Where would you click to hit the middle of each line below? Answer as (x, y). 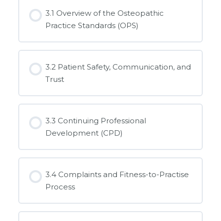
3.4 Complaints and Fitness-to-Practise (117, 175)
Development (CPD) (84, 133)
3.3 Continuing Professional (96, 121)
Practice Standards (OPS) (92, 26)
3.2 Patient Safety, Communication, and (118, 67)
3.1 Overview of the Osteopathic (105, 13)
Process (60, 187)
